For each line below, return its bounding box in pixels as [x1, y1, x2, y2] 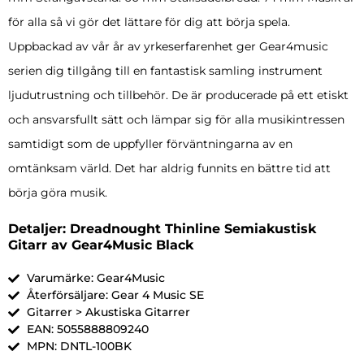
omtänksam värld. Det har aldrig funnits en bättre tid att [8, 161, 331, 176]
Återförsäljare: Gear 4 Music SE [26, 288, 204, 303]
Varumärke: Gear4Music [26, 271, 165, 286]
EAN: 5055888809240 [26, 322, 149, 337]
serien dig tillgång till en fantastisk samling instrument [8, 63, 323, 79]
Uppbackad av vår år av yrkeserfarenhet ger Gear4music [8, 39, 328, 54]
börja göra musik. [8, 185, 107, 201]
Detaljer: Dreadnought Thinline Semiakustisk [8, 221, 316, 237]
